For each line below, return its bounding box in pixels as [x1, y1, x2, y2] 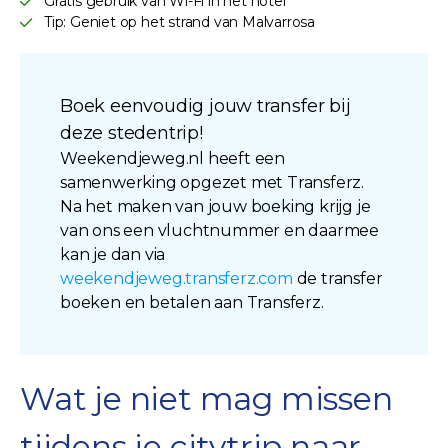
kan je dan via [60, 244, 166, 264]
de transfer [296, 268, 383, 288]
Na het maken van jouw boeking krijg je [60, 196, 371, 216]
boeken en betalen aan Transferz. [60, 292, 324, 312]
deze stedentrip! [60, 121, 203, 144]
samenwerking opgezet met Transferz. [60, 172, 364, 192]
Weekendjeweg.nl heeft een [60, 148, 286, 168]
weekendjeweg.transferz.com [60, 268, 297, 288]
